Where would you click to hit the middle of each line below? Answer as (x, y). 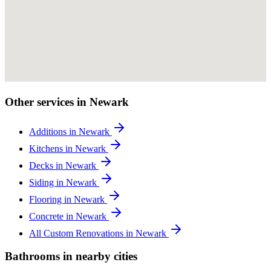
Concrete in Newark (69, 216)
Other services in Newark (67, 102)
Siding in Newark (64, 182)
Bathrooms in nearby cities (71, 256)
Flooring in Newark (68, 199)
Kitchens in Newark (69, 148)
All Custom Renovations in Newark (99, 233)
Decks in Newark (64, 165)
